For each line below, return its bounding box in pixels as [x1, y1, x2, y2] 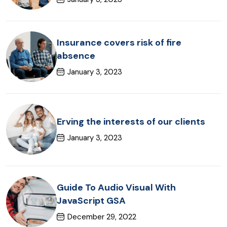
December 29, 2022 [67, 211, 136, 222]
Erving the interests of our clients [57, 115, 205, 128]
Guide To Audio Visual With [57, 181, 176, 194]
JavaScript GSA [57, 194, 126, 207]
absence [57, 49, 95, 62]
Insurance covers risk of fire [57, 36, 181, 49]
